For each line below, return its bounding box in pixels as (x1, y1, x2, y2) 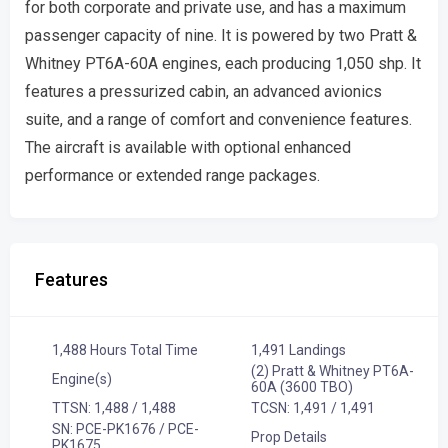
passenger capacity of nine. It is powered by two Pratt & (25, 26, 417, 45)
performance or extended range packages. (25, 166, 320, 185)
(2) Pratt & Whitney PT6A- (250, 363, 414, 379)
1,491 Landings (250, 342, 346, 358)
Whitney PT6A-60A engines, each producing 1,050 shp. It (25, 54, 421, 73)
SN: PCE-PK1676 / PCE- (51, 421, 199, 437)
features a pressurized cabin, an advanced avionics (25, 82, 382, 101)
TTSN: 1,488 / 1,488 (51, 400, 176, 416)
